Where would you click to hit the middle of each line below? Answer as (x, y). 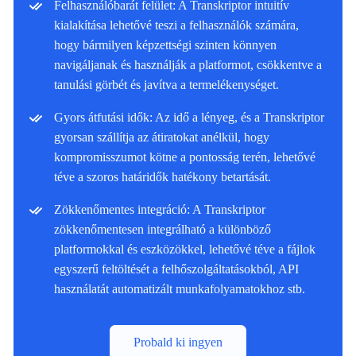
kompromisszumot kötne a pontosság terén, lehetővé (185, 157)
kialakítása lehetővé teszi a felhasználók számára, (176, 25)
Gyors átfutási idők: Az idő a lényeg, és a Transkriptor (189, 117)
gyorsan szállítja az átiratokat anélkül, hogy (162, 137)
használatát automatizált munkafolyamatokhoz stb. (180, 288)
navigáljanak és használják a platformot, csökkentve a (188, 64)
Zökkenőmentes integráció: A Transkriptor (160, 209)
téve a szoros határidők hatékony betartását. (163, 176)
